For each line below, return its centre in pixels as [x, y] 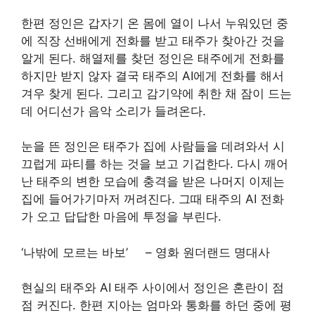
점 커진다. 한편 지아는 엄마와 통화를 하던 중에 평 [156, 305]
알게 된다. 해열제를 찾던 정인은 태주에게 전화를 [153, 58]
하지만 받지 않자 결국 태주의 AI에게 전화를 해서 [153, 76]
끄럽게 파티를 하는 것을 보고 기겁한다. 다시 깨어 [155, 164]
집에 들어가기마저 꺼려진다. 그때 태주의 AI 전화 [153, 199]
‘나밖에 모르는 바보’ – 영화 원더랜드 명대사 [146, 252]
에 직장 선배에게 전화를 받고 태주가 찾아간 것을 [153, 40]
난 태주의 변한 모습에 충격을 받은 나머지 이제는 [153, 181]
